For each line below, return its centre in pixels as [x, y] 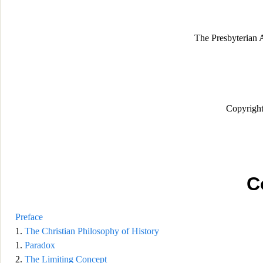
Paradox [40, 245]
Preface [29, 217]
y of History [137, 231]
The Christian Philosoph [70, 231]
